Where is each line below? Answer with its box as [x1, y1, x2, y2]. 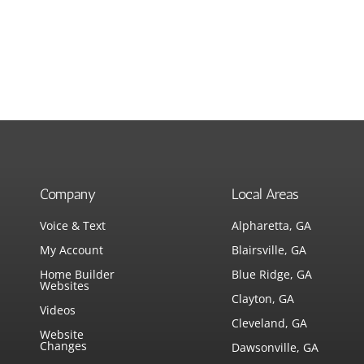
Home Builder [40, 266, 115, 282]
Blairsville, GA [232, 241, 307, 258]
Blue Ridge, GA [232, 266, 313, 282]
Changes [40, 337, 88, 353]
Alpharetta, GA [232, 217, 312, 233]
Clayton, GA [232, 290, 295, 306]
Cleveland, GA [232, 314, 308, 331]
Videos [40, 301, 76, 318]
